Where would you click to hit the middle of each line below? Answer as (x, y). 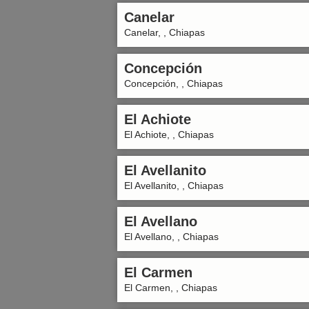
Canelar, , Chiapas (165, 32)
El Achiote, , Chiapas (169, 134)
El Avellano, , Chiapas (171, 237)
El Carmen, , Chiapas (171, 288)
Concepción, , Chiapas (173, 83)
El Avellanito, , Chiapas (174, 186)
